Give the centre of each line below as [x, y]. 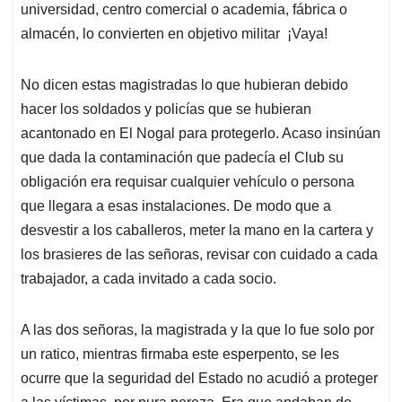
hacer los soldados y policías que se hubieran [166, 109]
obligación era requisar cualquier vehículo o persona [188, 181]
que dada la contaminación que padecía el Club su [182, 157]
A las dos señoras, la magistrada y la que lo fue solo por [197, 329]
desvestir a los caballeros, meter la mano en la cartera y [197, 230]
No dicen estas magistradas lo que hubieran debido [184, 84]
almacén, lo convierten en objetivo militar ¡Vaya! [174, 33]
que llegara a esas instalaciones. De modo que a [176, 205]
